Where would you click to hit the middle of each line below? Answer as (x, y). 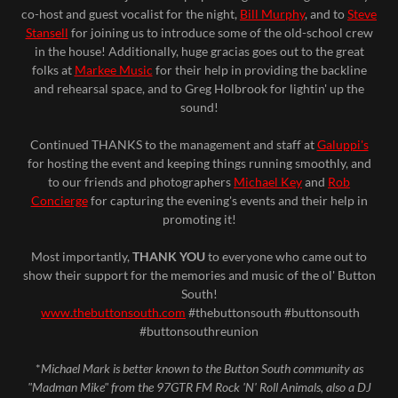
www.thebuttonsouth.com (113, 312)
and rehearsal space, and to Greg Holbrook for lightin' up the (199, 88)
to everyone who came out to (286, 256)
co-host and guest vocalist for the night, (131, 14)
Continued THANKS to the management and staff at (173, 144)
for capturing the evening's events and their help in (227, 200)
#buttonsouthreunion (199, 331)
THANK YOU (169, 256)
